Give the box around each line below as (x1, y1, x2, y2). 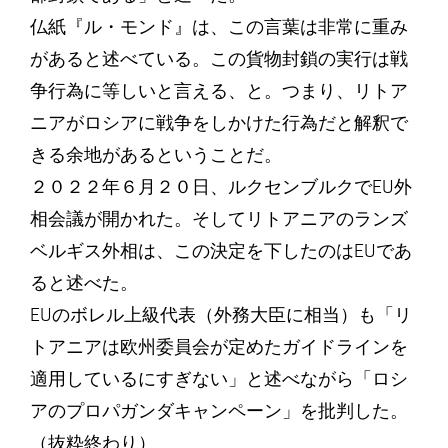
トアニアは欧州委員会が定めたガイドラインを (29, 336, 408, 358)
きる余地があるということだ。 (29, 144, 282, 166)
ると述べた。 (29, 272, 138, 294)
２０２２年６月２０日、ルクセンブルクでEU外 (29, 176, 412, 198)
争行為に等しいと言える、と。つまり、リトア (29, 80, 408, 102)
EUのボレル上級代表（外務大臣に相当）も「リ (29, 304, 412, 326)
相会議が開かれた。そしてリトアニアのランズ (29, 208, 408, 230)
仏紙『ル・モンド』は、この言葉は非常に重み (29, 16, 408, 38)
